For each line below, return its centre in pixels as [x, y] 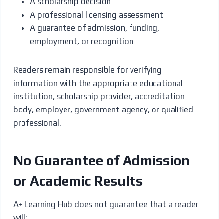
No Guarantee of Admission [101, 160]
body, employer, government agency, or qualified [103, 109]
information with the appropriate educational [98, 83]
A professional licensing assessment [96, 14]
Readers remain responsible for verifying [87, 70]
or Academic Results [78, 181]
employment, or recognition [81, 41]
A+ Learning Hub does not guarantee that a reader [106, 204]
